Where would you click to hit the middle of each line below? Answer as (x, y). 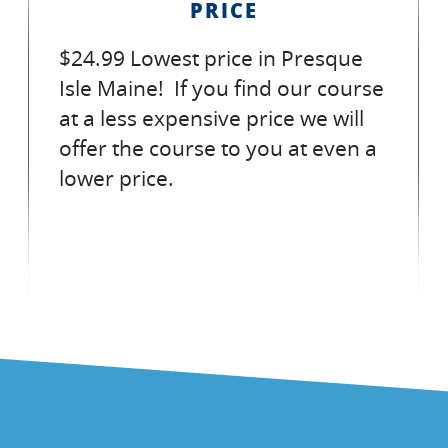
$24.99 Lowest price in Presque (211, 58)
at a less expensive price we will (211, 118)
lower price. (116, 178)
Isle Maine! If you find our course (221, 88)
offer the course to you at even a (218, 148)
